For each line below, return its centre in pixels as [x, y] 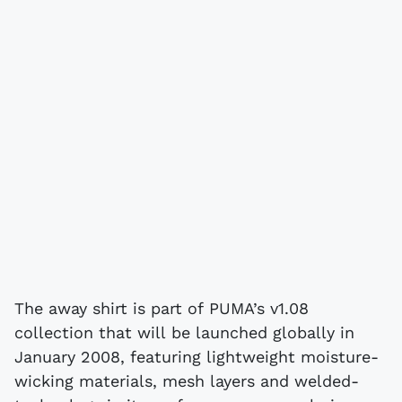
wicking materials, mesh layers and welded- [187, 380]
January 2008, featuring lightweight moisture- [197, 356]
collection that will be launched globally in [184, 332]
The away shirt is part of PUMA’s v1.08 [162, 308]
